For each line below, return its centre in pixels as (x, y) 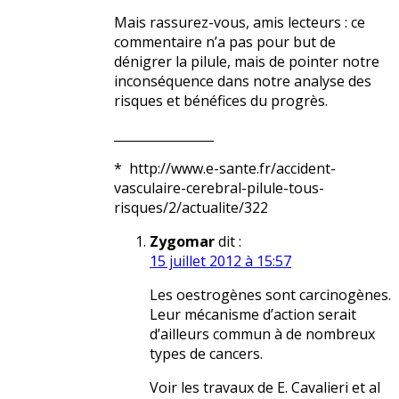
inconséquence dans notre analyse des (243, 81)
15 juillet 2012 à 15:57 (220, 261)
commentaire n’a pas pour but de (225, 42)
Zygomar (182, 242)
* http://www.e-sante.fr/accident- (225, 169)
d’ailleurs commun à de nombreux (262, 334)
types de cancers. (206, 354)
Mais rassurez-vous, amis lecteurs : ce (240, 23)
